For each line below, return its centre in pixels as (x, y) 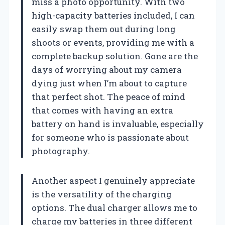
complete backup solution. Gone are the (115, 56)
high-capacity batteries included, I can (113, 15)
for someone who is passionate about (110, 137)
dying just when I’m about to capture (109, 83)
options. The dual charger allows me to (115, 207)
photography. (61, 151)
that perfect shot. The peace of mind (108, 96)
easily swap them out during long (104, 29)
